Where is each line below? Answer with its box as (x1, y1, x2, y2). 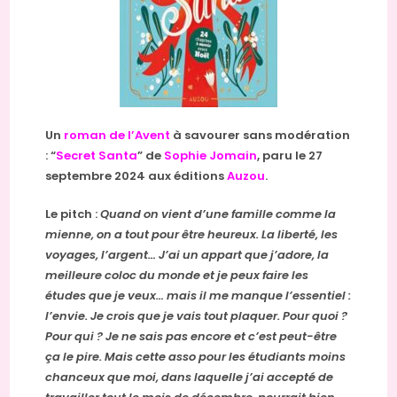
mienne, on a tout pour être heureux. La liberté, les (45, 226, 339, 244)
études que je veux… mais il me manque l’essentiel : (45, 287, 352, 305)
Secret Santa (56, 147, 138, 165)
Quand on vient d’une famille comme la (100, 206, 337, 223)
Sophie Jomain (164, 147, 258, 165)
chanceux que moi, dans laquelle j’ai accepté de (45, 369, 334, 386)
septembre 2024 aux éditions (45, 167, 228, 185)
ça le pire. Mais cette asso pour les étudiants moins (45, 348, 346, 366)
